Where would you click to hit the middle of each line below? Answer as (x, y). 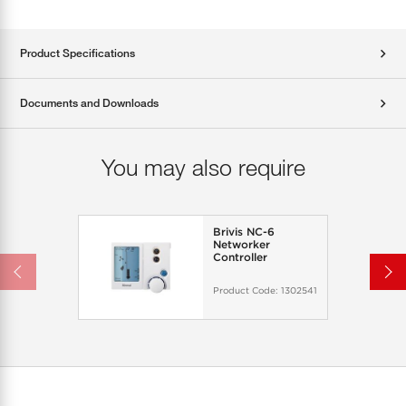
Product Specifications (77, 53)
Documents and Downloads (89, 103)
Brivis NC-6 (243, 232)
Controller (240, 257)
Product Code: (246, 290)
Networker (241, 245)
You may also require (203, 167)
